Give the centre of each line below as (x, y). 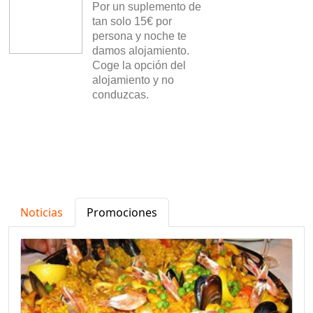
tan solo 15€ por (132, 21)
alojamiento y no (133, 80)
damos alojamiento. (141, 51)
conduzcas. (121, 95)
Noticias (42, 212)
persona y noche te (139, 36)
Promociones (122, 212)
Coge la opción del (139, 65)
